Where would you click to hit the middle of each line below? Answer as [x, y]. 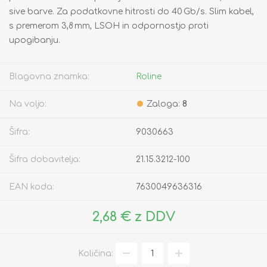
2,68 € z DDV [133, 217]
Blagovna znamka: [49, 77]
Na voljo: [28, 104]
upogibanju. [35, 41]
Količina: [95, 253]
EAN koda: [32, 187]
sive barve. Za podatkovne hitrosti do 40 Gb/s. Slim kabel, [131, 12]
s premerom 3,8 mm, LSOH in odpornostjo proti [109, 26]
